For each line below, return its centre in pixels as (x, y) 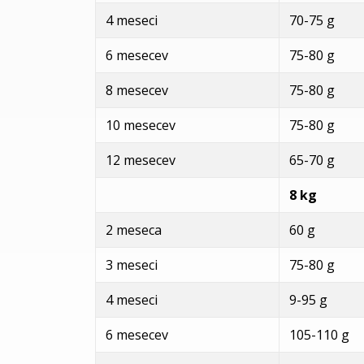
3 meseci (132, 264)
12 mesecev (141, 160)
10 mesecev (141, 125)
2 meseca (134, 230)
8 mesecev (137, 90)
